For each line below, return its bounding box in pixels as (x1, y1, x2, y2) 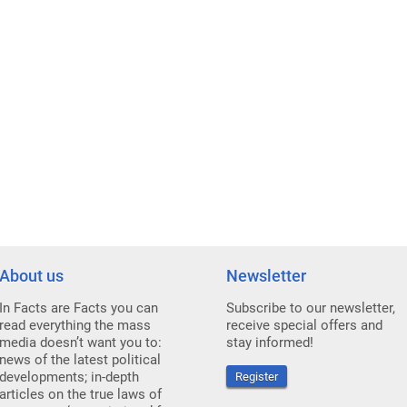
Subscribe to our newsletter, (226, 300, 395, 316)
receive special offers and (226, 317, 382, 333)
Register (235, 370, 278, 383)
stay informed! (226, 334, 313, 351)
